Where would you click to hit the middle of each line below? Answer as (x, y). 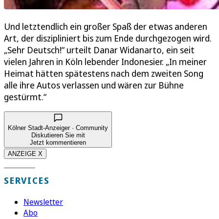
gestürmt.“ (27, 97)
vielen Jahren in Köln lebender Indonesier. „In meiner (105, 61)
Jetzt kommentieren (58, 142)
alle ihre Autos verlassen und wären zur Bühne (94, 85)
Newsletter (43, 202)
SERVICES (27, 180)
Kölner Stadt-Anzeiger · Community (58, 128)
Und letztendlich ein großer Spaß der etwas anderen (106, 26)
